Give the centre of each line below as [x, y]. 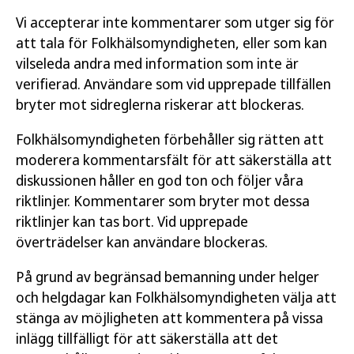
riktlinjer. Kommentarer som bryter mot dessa [163, 201]
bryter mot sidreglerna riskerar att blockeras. [160, 104]
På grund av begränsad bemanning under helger [168, 277]
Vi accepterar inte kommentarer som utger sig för [175, 22]
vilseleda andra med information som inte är [157, 63]
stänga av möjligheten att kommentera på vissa [169, 318]
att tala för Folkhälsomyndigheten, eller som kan [171, 43]
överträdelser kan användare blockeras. [142, 242]
